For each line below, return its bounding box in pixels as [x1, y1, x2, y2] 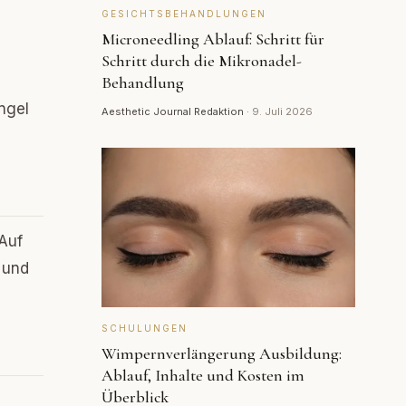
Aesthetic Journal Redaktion [101, 105, 244, 118]
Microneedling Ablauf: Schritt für [101, 29, 324, 49]
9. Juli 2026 [252, 105, 313, 118]
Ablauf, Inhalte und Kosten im [101, 365, 304, 385]
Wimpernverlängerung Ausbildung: [101, 343, 342, 363]
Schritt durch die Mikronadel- [101, 51, 302, 71]
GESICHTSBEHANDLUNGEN [101, 8, 266, 19]
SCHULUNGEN [101, 323, 188, 333]
